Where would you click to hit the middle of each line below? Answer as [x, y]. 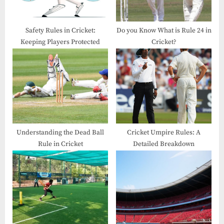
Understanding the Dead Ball [60, 133]
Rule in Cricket [60, 144]
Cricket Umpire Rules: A [164, 133]
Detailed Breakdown [164, 144]
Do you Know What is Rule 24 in [164, 31]
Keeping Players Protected [60, 42]
